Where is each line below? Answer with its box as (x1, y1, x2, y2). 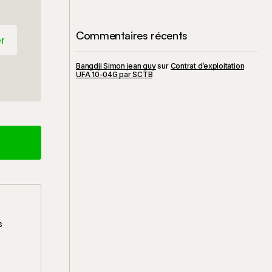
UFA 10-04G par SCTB (76, 69, 153, 79)
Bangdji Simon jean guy (76, 61, 156, 70)
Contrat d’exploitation (170, 61, 245, 70)
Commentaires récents (76, 28, 188, 42)
